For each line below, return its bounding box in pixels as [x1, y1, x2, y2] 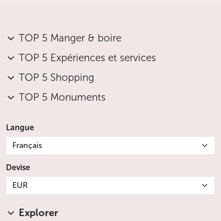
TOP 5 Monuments [19, 91, 106, 103]
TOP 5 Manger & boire [19, 32, 121, 44]
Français [12, 141, 42, 150]
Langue [6, 123, 34, 132]
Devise [6, 163, 30, 172]
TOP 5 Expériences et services [19, 52, 156, 64]
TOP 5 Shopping [19, 72, 94, 83]
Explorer [19, 207, 58, 219]
